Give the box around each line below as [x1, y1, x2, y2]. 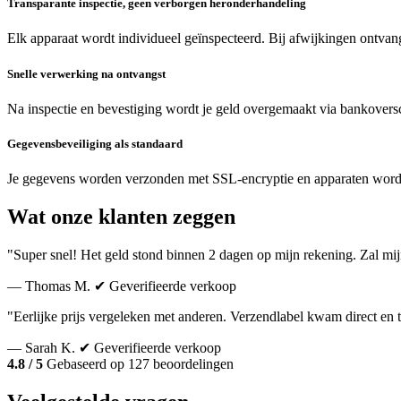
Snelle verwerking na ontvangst [7, 66, 166, 81]
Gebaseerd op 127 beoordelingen [43, 355, 234, 371]
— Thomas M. [7, 277, 90, 294]
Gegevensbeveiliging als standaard [7, 136, 183, 150]
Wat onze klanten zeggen [7, 205, 235, 229]
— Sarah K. [7, 339, 75, 355]
